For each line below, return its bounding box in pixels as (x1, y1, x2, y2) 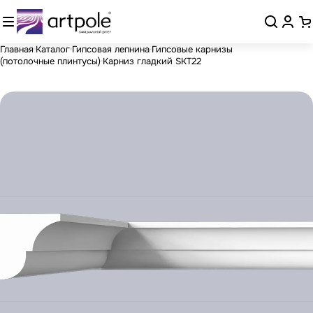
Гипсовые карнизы (152, 43, 233, 55)
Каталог (36, 43, 70, 55)
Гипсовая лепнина (72, 43, 150, 55)
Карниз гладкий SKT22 (103, 54, 201, 67)
